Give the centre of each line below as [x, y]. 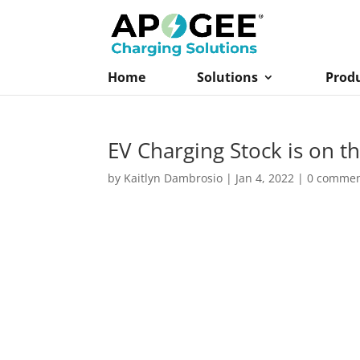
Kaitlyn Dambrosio [174, 178]
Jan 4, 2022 [265, 178]
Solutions [228, 77]
